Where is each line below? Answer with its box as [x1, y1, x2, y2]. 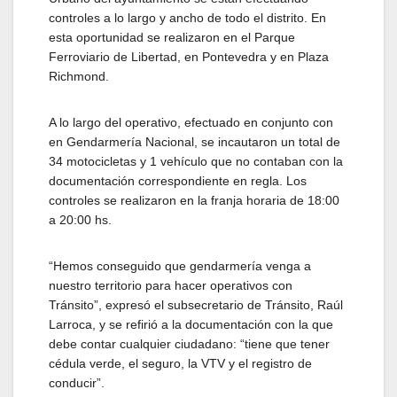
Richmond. [49, 69, 109, 84]
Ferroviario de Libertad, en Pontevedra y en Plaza [49, 50, 329, 65]
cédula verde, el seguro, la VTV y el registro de [49, 356, 312, 371]
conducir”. [49, 376, 105, 391]
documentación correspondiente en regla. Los [49, 174, 307, 189]
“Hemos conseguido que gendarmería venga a [49, 259, 311, 274]
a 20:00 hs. [49, 213, 112, 228]
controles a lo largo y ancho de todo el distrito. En [49, 11, 326, 26]
